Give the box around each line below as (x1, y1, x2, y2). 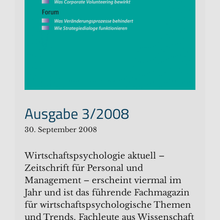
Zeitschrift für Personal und (25, 163, 143, 174)
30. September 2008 (25, 125, 97, 135)
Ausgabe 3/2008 (25, 102, 129, 125)
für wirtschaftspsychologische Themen (25, 200, 191, 211)
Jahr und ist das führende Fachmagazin (25, 188, 190, 198)
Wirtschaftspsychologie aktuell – (25, 151, 165, 162)
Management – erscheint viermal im (25, 175, 181, 186)
